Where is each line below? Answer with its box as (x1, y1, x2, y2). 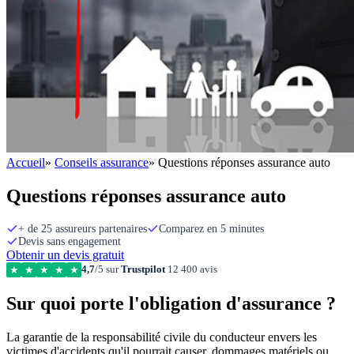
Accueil (6, 156, 45, 169)
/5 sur (95, 263, 121, 276)
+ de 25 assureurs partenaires (18, 222, 147, 235)
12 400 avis (165, 263, 217, 276)
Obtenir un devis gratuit (6, 247, 124, 262)
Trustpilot (121, 263, 165, 276)
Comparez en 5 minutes (159, 222, 264, 235)
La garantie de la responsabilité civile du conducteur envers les (6, 330, 317, 344)
